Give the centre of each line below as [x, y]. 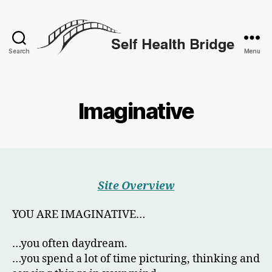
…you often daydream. [70, 243]
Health [152, 75]
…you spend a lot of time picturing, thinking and [136, 259]
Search [19, 51]
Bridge [152, 88]
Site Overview [136, 186]
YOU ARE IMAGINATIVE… [79, 215]
